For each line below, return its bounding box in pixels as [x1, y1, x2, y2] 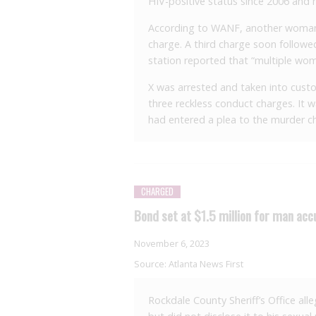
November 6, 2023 [134, 237, 209, 250]
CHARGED [141, 185, 174, 199]
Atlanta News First [169, 257, 243, 271]
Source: [134, 257, 169, 271]
